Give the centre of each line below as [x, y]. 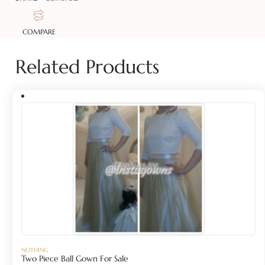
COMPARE [39, 32]
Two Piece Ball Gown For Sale [75, 259]
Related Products [88, 67]
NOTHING [35, 250]
